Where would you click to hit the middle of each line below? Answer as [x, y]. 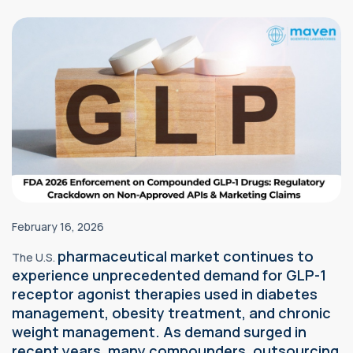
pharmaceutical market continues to [186, 256]
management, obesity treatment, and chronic [171, 312]
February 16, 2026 [58, 226]
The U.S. [35, 257]
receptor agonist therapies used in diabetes [165, 294]
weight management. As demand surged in [159, 331]
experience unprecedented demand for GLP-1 [169, 275]
